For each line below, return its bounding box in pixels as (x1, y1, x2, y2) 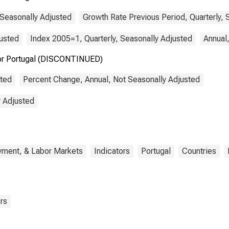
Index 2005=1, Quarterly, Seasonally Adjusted (30, 34, 192, 43)
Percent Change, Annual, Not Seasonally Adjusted (23, 75, 200, 84)
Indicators (94, 146, 130, 156)
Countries (182, 146, 216, 156)
